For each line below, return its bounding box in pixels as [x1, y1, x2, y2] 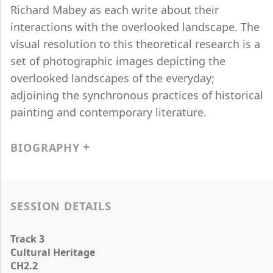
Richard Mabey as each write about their [10, 2, 219, 17]
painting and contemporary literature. [10, 105, 207, 119]
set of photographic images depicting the [10, 54, 225, 68]
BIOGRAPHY [10, 140, 80, 155]
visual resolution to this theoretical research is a [10, 37, 260, 51]
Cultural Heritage [10, 246, 95, 259]
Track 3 [10, 232, 44, 246]
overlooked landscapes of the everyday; [10, 71, 214, 85]
